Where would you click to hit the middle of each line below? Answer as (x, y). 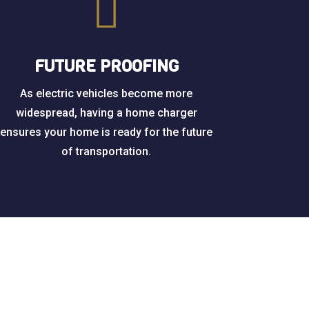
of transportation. (107, 152)
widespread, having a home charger (106, 113)
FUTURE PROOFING (106, 67)
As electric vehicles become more (107, 94)
